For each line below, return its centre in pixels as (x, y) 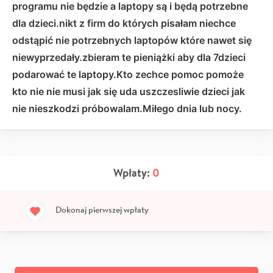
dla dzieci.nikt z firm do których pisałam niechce (124, 23)
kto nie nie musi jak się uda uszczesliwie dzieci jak (129, 91)
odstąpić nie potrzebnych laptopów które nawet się (132, 40)
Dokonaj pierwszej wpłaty (102, 209)
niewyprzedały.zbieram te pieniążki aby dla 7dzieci (129, 57)
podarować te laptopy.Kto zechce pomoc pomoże (128, 74)
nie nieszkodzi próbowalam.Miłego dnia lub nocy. (127, 108)
